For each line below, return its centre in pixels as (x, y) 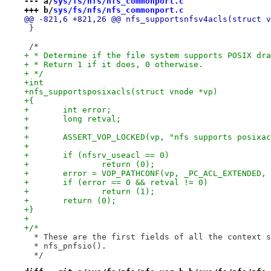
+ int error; (87, 109)
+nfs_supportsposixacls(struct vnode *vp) (121, 91)
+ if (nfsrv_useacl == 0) (116, 155)
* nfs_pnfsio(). (65, 246)
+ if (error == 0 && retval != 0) (135, 182)
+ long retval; (92, 119)
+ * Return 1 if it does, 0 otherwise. (113, 64)
